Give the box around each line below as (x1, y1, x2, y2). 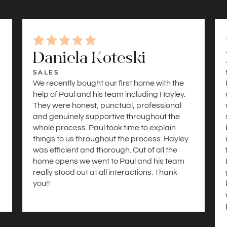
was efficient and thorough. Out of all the (33, 145, 177, 154)
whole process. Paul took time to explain (33, 123, 176, 132)
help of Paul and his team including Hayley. (33, 90, 185, 98)
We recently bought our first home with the (33, 79, 184, 87)
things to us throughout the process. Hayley (33, 134, 188, 143)
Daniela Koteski (33, 47, 146, 67)
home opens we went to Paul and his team (33, 157, 184, 165)
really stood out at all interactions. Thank (33, 168, 177, 176)
